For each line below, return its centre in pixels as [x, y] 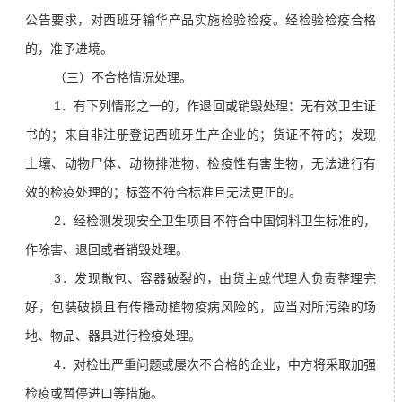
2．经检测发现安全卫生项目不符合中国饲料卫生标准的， [215, 221]
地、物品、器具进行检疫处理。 [113, 336]
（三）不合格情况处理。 [123, 78]
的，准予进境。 [69, 49]
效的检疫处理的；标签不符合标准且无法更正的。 [163, 192]
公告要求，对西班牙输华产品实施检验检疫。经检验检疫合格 [201, 20]
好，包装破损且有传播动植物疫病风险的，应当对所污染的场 [201, 307]
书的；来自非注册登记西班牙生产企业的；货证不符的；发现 [201, 135]
